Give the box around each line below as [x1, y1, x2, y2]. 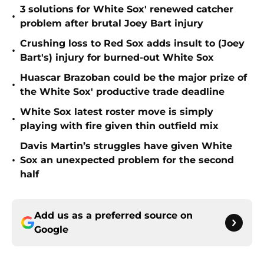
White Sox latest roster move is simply [20, 106, 213, 118]
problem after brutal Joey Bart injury [20, 18, 203, 29]
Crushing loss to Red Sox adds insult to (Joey [20, 38, 245, 49]
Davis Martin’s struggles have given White [20, 140, 232, 152]
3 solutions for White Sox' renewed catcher [20, 4, 233, 15]
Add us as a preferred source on [34, 210, 193, 222]
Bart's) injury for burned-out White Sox [20, 52, 214, 64]
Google [34, 224, 68, 236]
